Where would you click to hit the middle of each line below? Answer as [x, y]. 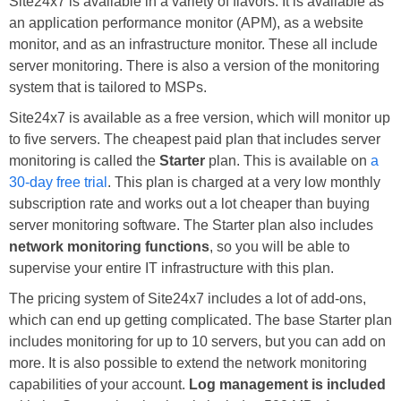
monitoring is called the [84, 161]
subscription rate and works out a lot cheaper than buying [189, 204]
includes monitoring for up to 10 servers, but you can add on [197, 342]
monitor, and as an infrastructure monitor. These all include [193, 45]
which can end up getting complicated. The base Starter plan [200, 320]
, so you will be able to [280, 247]
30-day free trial [58, 183]
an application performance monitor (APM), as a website [186, 23]
